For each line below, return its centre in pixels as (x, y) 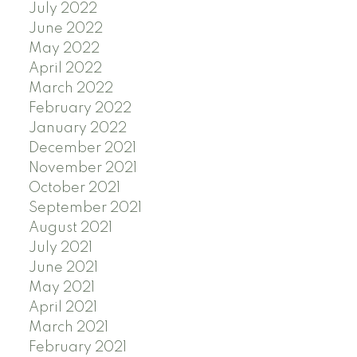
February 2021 (77, 347)
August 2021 (70, 228)
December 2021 (82, 148)
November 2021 (82, 168)
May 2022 (64, 48)
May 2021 (61, 287)
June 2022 (65, 28)
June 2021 (63, 267)
